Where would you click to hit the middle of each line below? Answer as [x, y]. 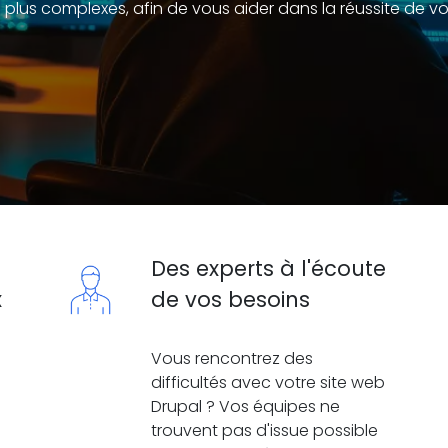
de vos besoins [230, 299]
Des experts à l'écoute [268, 268]
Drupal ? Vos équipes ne [245, 406]
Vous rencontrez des [232, 358]
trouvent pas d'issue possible [264, 430]
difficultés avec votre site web [268, 382]
